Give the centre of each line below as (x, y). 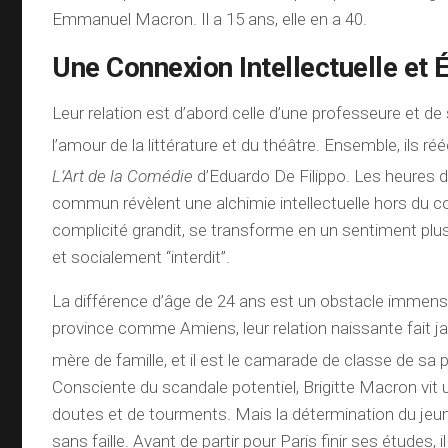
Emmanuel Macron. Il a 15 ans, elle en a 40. (210, 18)
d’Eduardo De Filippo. (272, 175)
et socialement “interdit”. (141, 256)
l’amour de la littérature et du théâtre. (186, 144)
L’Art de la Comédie (123, 175)
